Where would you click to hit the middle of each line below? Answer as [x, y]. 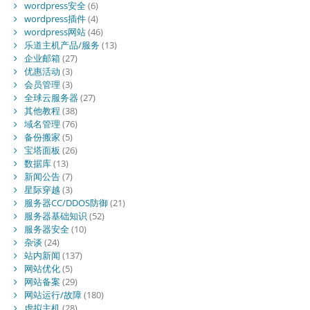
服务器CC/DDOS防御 [66, 202]
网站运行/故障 [53, 294]
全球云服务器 [51, 97]
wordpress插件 [55, 18]
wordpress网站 [55, 31]
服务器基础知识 [55, 216]
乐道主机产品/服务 [62, 45]
